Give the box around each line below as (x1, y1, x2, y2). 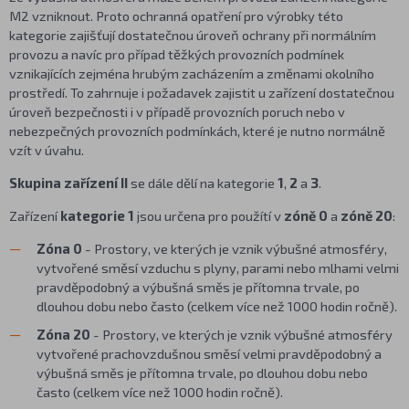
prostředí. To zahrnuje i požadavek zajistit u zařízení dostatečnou (9, 84, 394, 101)
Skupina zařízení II (9, 174, 131, 192)
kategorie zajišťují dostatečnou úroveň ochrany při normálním (9, 26, 376, 44)
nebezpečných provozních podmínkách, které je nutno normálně (9, 122, 385, 140)
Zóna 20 (37, 325, 90, 342)
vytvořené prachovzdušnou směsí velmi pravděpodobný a (37, 344, 382, 362)
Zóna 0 (37, 239, 82, 257)
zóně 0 (284, 206, 328, 224)
